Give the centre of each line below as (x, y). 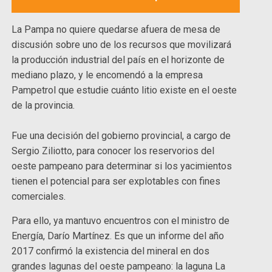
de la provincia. (45, 105)
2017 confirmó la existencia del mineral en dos (111, 251)
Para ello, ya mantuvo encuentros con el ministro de (121, 220)
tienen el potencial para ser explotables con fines (116, 181)
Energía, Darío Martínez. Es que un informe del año (118, 236)
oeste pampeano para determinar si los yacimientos (122, 166)
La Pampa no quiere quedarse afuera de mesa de (116, 29)
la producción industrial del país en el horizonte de (118, 59)
